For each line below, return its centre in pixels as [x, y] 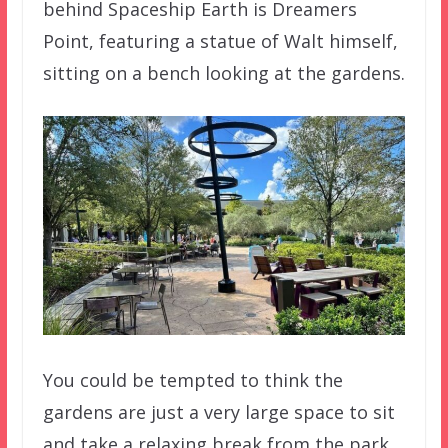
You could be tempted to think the [192, 380]
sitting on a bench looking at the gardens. [223, 73]
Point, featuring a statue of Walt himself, [220, 41]
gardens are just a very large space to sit [218, 412]
